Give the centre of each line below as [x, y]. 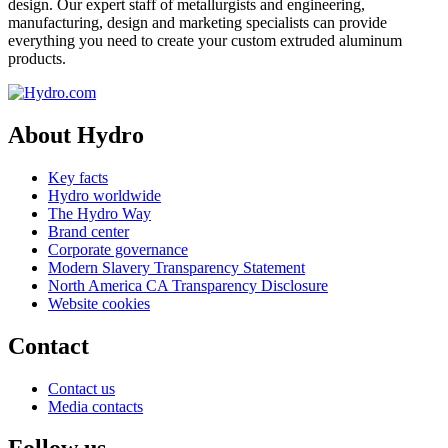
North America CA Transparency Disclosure [188, 285]
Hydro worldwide [104, 195]
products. [37, 58]
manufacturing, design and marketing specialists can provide [197, 22]
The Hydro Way [99, 213]
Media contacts [95, 406]
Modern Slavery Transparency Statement [176, 267]
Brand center [88, 231]
